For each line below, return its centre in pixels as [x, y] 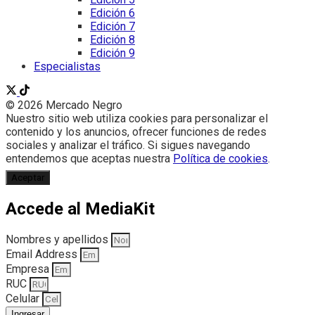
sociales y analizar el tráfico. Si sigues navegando [128, 145]
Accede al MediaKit [80, 208]
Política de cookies [220, 158]
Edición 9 [112, 53]
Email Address [43, 254]
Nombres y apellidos [58, 239]
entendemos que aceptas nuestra [89, 158]
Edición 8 [112, 39]
